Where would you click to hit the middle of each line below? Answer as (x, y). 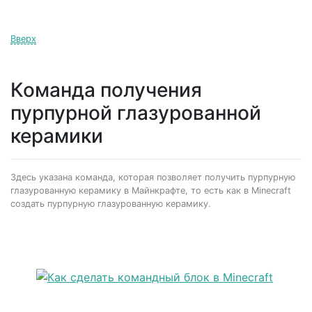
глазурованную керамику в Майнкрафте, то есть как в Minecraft (151, 190)
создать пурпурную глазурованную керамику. (111, 203)
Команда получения (106, 89)
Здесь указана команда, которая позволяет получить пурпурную (153, 177)
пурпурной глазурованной (136, 112)
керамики (57, 135)
